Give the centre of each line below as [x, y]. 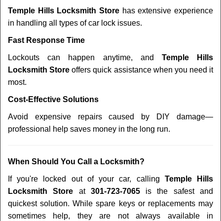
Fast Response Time [46, 40]
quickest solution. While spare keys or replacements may [110, 203]
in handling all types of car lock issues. [75, 23]
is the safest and [177, 191]
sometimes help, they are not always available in [110, 216]
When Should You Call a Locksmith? [76, 162]
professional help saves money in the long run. [89, 129]
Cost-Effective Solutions [53, 99]
